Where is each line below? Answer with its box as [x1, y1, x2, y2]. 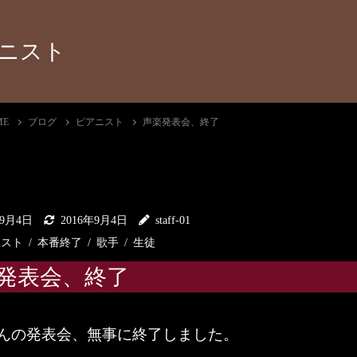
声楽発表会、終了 [143, 116, 220, 128]
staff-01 [155, 214, 191, 226]
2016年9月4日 [61, 214, 128, 226]
